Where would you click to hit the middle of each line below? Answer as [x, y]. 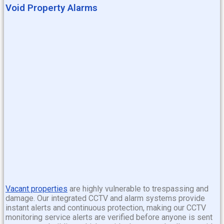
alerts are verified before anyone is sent [142, 217]
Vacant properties [36, 188]
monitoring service [39, 217]
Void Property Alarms [51, 8]
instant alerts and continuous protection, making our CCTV [106, 207]
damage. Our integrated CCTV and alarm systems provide [105, 198]
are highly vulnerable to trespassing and [138, 188]
